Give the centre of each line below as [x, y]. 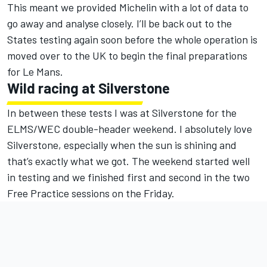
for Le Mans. [35, 72]
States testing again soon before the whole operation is [132, 40]
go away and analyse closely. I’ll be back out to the [119, 24]
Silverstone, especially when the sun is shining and [122, 145]
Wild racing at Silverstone [89, 88]
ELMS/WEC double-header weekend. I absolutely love [130, 129]
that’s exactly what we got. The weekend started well [128, 161]
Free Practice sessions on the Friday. [91, 193]
